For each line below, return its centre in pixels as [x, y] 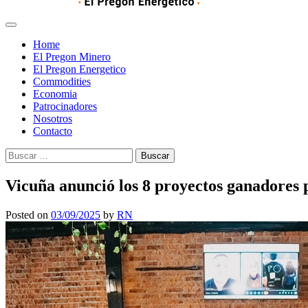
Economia [55, 94]
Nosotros [53, 119]
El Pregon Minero [72, 57]
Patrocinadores [65, 106]
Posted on [28, 214]
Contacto [53, 131]
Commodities [62, 81]
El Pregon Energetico [79, 69]
